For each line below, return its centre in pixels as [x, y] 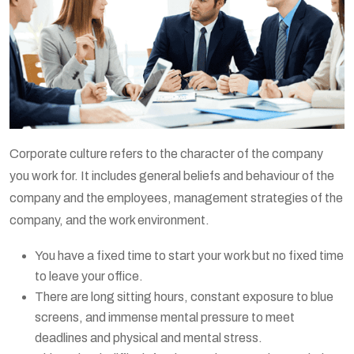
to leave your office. [89, 276]
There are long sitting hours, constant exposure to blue [184, 296]
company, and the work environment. [109, 220]
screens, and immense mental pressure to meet [165, 317]
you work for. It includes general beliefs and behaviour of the [172, 175]
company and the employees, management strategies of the [176, 198]
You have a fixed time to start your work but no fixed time [189, 255]
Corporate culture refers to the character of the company [166, 153]
